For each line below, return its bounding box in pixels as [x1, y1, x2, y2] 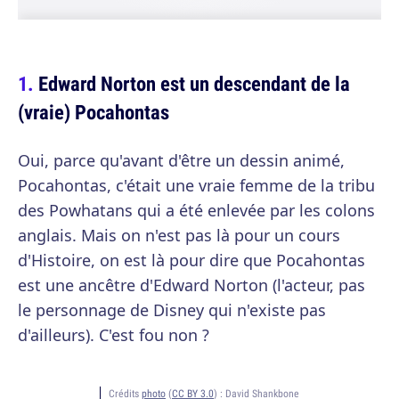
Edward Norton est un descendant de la [38, 69, 350, 97]
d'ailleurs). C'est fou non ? [18, 324, 209, 346]
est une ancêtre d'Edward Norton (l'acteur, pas [18, 274, 365, 296]
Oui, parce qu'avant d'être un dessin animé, [18, 150, 345, 171]
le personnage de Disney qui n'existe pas [18, 299, 326, 321]
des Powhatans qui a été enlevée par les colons [18, 199, 375, 221]
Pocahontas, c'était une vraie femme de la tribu [18, 175, 375, 196]
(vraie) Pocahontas [18, 98, 169, 126]
